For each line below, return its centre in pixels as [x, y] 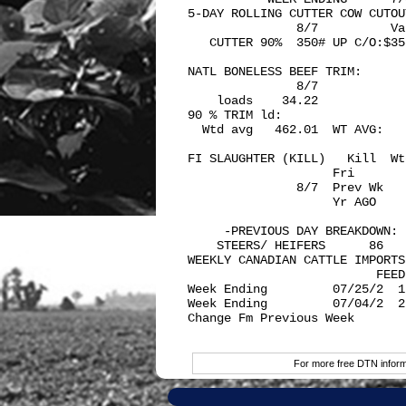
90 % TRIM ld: [235, 115]
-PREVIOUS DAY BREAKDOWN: [293, 231]
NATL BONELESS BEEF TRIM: [278, 72]
